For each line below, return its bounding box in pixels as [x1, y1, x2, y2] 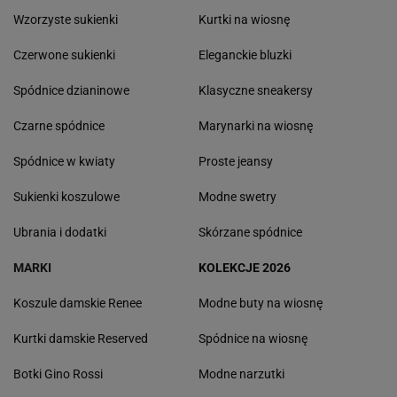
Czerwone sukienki [13, 47, 115, 62]
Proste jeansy [198, 153, 273, 168]
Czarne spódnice [13, 118, 105, 133]
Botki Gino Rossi [13, 366, 103, 381]
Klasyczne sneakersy [198, 82, 313, 97]
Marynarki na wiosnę [198, 118, 313, 133]
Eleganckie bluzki [198, 47, 292, 62]
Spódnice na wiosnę [198, 331, 307, 346]
